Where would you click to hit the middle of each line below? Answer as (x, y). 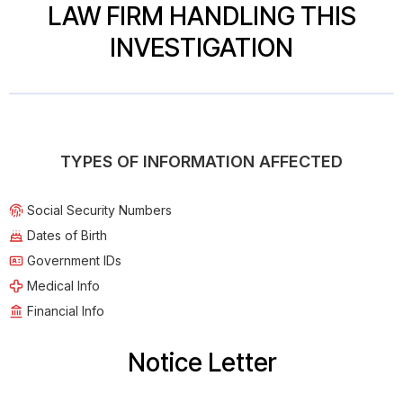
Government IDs (74, 261)
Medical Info (63, 286)
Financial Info (66, 311)
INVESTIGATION (201, 48)
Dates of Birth (67, 236)
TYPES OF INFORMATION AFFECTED (201, 162)
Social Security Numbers (99, 210)
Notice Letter (201, 363)
